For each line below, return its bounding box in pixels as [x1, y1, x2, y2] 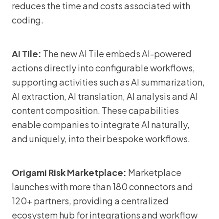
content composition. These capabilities [12, 105, 179, 116]
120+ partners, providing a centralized [12, 195, 169, 206]
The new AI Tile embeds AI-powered [42, 48, 192, 59]
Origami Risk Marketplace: [12, 167, 127, 178]
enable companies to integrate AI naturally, [12, 119, 190, 130]
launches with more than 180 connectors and [12, 181, 193, 192]
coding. [12, 14, 44, 25]
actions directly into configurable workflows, [12, 62, 195, 73]
